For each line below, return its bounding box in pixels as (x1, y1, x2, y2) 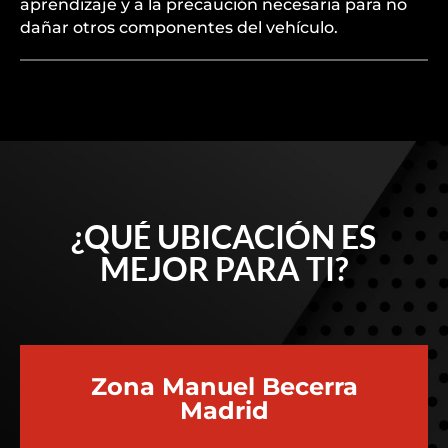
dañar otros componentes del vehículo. (20, 18, 338, 37)
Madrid (179, 396, 269, 425)
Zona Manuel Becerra (90, 372, 358, 401)
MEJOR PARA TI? (99, 249, 348, 288)
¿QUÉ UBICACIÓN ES (71, 217, 377, 256)
